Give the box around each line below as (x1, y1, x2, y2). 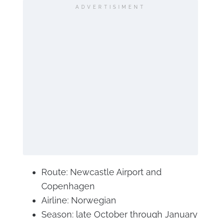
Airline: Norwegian (41, 195, 116, 205)
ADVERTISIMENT (75, 4, 145, 10)
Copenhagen (41, 181, 95, 191)
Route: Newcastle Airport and (41, 166, 162, 177)
